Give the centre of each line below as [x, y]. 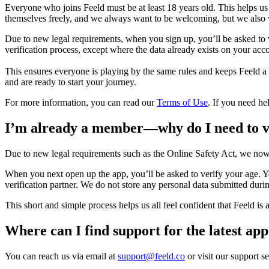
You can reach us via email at [61, 256]
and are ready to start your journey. [71, 82]
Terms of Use [182, 103]
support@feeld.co [151, 256]
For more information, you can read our [81, 103]
